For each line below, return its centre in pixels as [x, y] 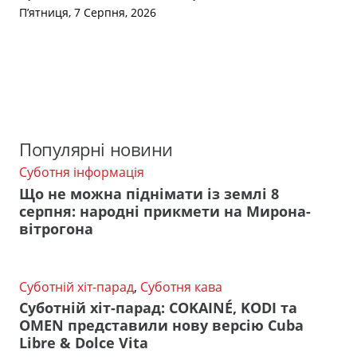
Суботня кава [181, 286]
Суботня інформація [82, 172]
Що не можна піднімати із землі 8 [149, 193]
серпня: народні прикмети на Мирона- [165, 211]
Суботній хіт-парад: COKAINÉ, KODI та [158, 308]
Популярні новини [96, 149]
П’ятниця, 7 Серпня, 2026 [88, 13]
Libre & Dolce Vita [84, 343]
